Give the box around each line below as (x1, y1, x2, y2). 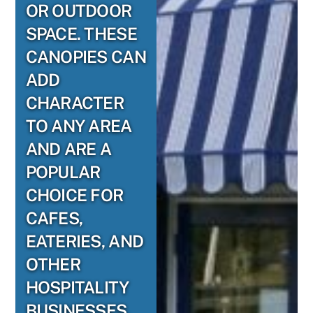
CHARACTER (25, 93, 124, 112)
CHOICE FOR (25, 185, 124, 205)
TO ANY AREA (25, 116, 132, 136)
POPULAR (25, 162, 101, 182)
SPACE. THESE (25, 24, 137, 43)
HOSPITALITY (25, 277, 129, 297)
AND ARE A (25, 139, 112, 159)
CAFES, (25, 208, 83, 228)
